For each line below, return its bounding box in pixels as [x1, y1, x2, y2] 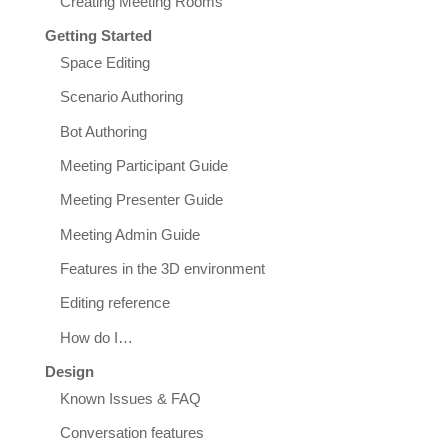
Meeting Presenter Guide [59, 192, 223, 209]
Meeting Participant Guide [59, 158, 228, 175]
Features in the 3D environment [59, 261, 265, 278]
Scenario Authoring [59, 89, 183, 106]
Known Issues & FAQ [59, 391, 201, 408]
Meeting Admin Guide [59, 226, 200, 243]
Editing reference [59, 295, 170, 312]
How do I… [59, 329, 133, 346]
